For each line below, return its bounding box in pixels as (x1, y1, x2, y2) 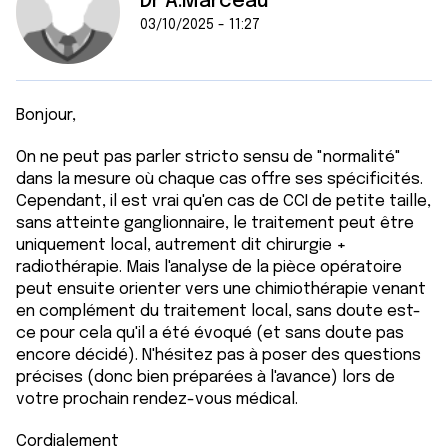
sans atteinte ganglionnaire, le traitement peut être (16, 215, 414, 232)
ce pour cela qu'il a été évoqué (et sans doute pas (16, 325, 404, 342)
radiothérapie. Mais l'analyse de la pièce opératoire (16, 259, 402, 276)
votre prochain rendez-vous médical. (16, 391, 298, 408)
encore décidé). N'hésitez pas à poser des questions (16, 347, 421, 364)
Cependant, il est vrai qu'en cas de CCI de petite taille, (16, 193, 431, 210)
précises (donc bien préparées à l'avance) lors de (16, 369, 395, 386)
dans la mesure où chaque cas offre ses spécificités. (16, 171, 423, 188)
